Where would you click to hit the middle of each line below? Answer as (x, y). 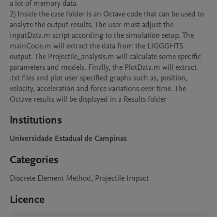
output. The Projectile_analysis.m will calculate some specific (105, 57)
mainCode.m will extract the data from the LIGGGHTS (96, 46)
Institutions (36, 120)
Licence (27, 200)
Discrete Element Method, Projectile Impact (79, 178)
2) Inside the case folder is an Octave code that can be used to (107, 14)
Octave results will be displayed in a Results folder (88, 99)
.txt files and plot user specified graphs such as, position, (99, 78)
